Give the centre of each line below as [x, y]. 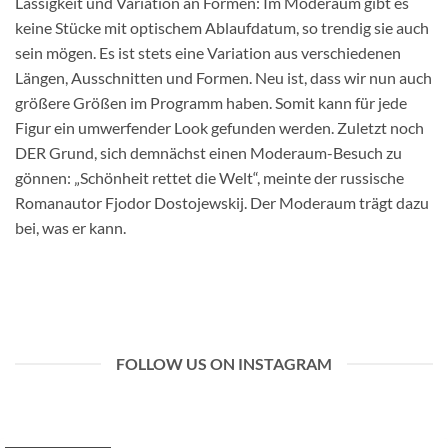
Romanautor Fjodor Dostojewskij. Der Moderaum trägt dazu [222, 203]
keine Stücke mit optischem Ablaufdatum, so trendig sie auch [222, 28]
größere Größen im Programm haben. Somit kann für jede [211, 103]
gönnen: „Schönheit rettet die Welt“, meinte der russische [209, 178]
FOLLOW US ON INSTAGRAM [224, 364]
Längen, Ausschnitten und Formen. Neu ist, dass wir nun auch [223, 78]
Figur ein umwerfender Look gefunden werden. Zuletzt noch [219, 128]
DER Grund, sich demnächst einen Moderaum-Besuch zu [208, 153]
